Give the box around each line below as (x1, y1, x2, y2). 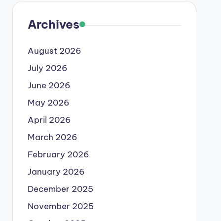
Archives (27, 17, 79, 32)
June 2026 (27, 80, 71, 91)
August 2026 (27, 45, 81, 56)
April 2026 (27, 114, 71, 125)
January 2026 (27, 166, 85, 177)
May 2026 (27, 97, 70, 108)
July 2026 (27, 63, 68, 74)
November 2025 (27, 201, 94, 212)
